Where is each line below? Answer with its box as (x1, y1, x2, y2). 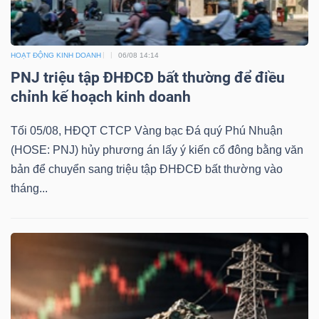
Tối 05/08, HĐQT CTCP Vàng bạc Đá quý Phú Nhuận (11, 124, 283, 137)
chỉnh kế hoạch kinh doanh (11, 88, 191, 105)
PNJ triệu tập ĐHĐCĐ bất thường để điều (11, 68, 285, 86)
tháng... (11, 182, 48, 194)
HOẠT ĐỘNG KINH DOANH (11, 51, 101, 59)
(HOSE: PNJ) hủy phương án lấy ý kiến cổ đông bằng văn (11, 143, 303, 156)
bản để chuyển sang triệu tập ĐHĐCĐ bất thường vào (11, 162, 283, 175)
